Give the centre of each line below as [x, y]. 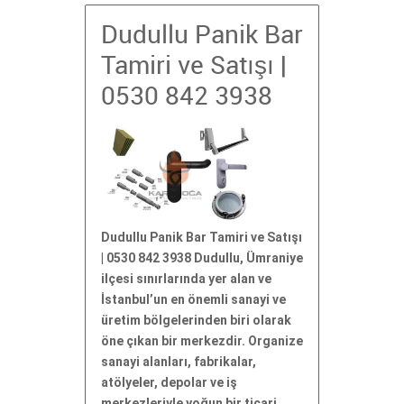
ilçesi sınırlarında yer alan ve [186, 278]
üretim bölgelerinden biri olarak [196, 320]
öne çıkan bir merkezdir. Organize [202, 340]
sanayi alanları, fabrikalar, [179, 361]
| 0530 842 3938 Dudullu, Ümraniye [202, 257]
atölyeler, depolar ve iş [169, 382]
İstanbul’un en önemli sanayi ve [193, 299]
